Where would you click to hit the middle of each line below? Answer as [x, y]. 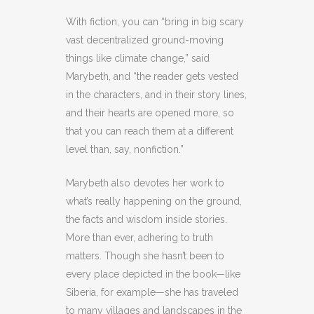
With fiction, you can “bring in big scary [155, 21]
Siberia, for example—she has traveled [152, 292]
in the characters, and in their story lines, [156, 94]
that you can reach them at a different [150, 131]
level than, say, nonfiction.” [125, 149]
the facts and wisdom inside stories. [146, 219]
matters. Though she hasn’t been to [145, 255]
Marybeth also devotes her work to [145, 183]
